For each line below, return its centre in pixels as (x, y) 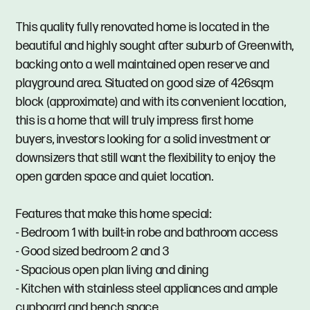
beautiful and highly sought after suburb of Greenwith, (155, 46)
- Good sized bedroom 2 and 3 (93, 251)
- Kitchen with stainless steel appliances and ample (147, 289)
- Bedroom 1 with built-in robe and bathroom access (147, 232)
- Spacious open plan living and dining (112, 270)
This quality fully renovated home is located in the (143, 27)
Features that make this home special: (114, 214)
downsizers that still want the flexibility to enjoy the (146, 158)
